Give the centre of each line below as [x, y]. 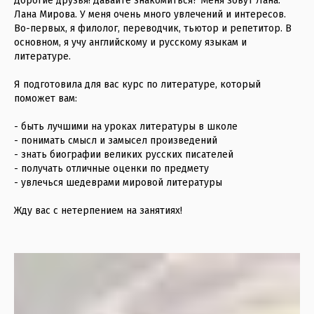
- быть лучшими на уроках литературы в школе [126, 126]
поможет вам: [46, 98]
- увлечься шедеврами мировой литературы [118, 182]
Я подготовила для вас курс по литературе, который [137, 84]
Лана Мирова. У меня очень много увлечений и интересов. [150, 14]
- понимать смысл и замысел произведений [116, 140]
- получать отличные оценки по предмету [111, 168]
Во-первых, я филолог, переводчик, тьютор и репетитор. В [153, 28]
